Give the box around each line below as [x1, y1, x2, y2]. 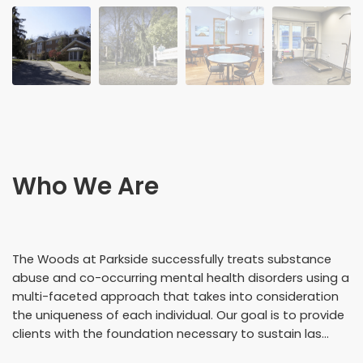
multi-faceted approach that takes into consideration [12, 288, 339, 305]
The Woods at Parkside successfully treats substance [12, 251, 331, 268]
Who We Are [12, 169, 159, 203]
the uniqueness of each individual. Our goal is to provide [12, 307, 344, 324]
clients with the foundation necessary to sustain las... [12, 326, 329, 343]
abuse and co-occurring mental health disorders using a [12, 270, 349, 287]
